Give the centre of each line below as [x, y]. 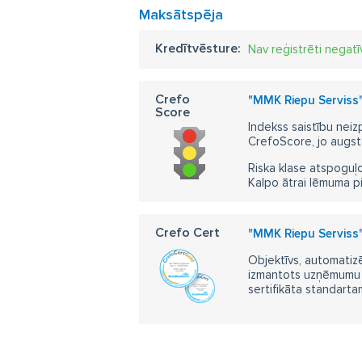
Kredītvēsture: [198, 48]
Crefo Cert [187, 233]
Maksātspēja [181, 15]
